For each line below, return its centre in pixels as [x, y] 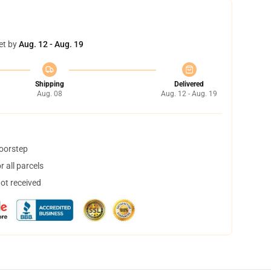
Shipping [49, 84]
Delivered [189, 84]
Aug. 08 [49, 94]
